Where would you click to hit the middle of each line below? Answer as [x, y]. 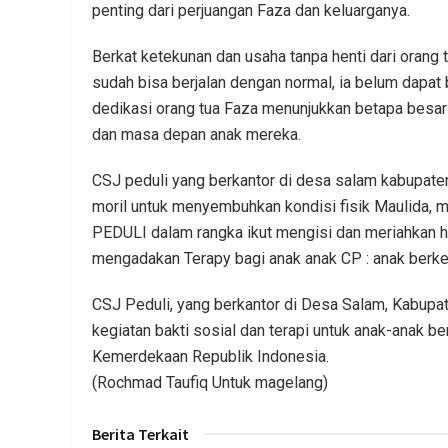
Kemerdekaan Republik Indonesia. [210, 357]
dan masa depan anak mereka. [196, 135]
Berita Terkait [140, 434]
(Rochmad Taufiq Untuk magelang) [210, 383]
